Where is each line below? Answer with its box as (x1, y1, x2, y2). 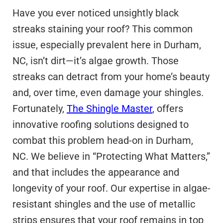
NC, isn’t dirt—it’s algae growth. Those (12, 54, 179, 67)
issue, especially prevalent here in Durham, (12, 38, 201, 51)
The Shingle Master (67, 102, 152, 114)
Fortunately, (12, 102, 67, 114)
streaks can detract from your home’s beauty (12, 70, 210, 83)
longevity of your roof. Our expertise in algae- (12, 182, 211, 194)
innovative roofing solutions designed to (12, 118, 189, 130)
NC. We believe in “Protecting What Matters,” (12, 150, 210, 162)
